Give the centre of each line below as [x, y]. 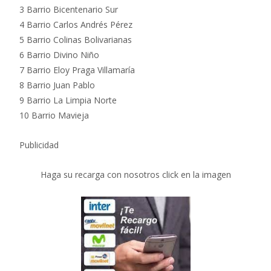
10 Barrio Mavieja [54, 116]
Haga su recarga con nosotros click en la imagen [135, 175]
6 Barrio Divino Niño [59, 55]
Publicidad [39, 145]
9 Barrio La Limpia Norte [68, 100]
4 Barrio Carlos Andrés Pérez [76, 25]
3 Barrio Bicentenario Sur [69, 10]
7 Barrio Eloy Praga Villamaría [77, 70]
